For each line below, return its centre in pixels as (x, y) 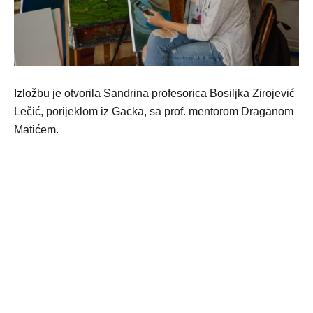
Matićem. (36, 129)
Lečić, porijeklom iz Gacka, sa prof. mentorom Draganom (154, 111)
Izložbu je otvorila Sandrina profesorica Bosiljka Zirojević (154, 93)
